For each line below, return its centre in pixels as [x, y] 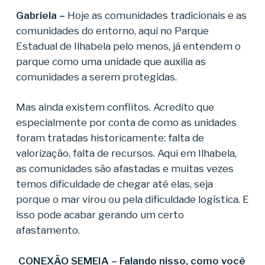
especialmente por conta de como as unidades [126, 123]
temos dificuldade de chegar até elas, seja [114, 184]
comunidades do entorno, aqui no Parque [112, 30]
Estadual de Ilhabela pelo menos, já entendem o [128, 46]
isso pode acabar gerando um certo [100, 215]
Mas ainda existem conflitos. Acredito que [115, 107]
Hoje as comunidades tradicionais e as [157, 15]
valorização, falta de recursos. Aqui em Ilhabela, [126, 153]
